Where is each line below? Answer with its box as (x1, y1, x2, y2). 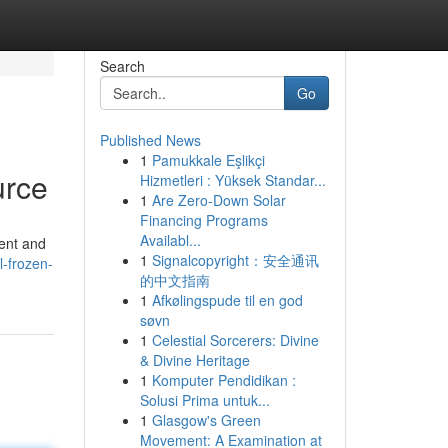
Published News (99, 130, 201, 150)
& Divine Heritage (139, 350, 250, 370)
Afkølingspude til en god (151, 290, 303, 310)
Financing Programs (139, 210, 268, 230)
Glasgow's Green (151, 410, 261, 430)
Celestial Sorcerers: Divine (151, 330, 319, 350)
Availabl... (139, 230, 201, 250)
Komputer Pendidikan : (151, 370, 296, 390)
